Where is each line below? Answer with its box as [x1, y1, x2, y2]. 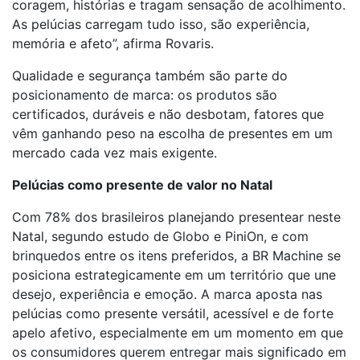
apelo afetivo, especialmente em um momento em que [12, 325, 343, 341]
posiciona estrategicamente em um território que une [12, 267, 336, 283]
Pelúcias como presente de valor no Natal [12, 177, 272, 193]
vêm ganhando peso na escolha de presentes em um [12, 125, 333, 141]
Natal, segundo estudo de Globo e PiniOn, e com [12, 228, 309, 244]
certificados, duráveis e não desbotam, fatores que [12, 106, 324, 122]
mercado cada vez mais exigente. [12, 145, 217, 161]
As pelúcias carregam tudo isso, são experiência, [12, 16, 309, 32]
